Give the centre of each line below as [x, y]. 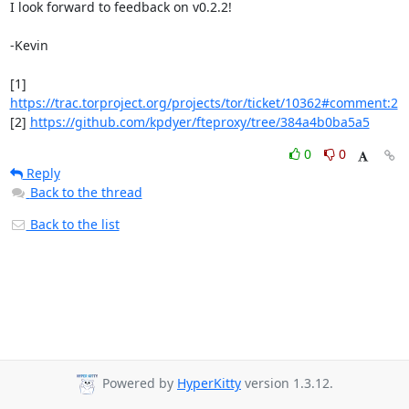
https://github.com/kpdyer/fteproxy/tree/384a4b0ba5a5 [199, 122]
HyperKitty [209, 383]
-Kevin [29, 45]
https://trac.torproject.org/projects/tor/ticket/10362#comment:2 [204, 103]
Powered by [138, 383]
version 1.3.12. [287, 383]
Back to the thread [86, 192]
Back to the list [73, 224]
